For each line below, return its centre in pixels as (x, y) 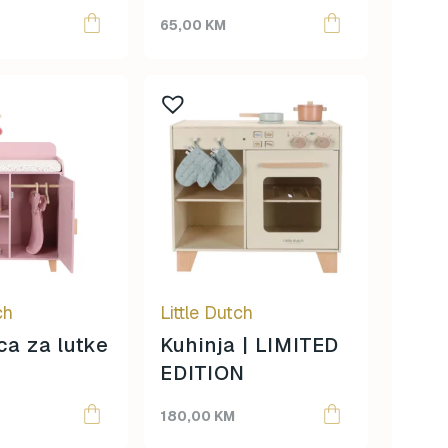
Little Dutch (206, 312)
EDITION (203, 373)
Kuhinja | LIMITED (250, 345)
